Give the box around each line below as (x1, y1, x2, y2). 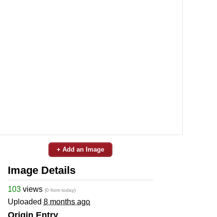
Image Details (8, 164, 76, 176)
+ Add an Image (57, 145, 104, 153)
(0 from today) (45, 187, 76, 193)
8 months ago (44, 197, 90, 206)
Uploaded (8, 197, 44, 206)
